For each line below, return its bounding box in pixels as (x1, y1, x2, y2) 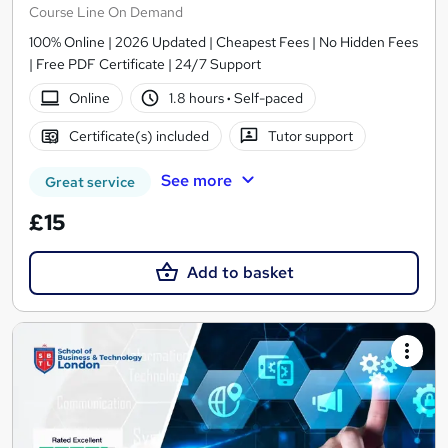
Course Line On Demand (29, 2, 183, 21)
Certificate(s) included (68, 126, 209, 145)
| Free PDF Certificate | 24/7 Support (29, 54, 261, 73)
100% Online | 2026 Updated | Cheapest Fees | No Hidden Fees (29, 32, 418, 51)
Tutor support (268, 126, 354, 145)
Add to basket (186, 261, 294, 283)
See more (160, 169, 232, 191)
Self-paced (231, 88, 304, 107)
